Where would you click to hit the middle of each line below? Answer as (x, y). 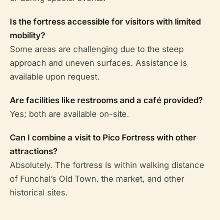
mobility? (27, 35)
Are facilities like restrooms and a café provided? (106, 100)
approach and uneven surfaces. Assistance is (98, 63)
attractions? (34, 151)
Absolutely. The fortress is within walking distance (107, 165)
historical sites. (39, 192)
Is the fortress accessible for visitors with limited (105, 21)
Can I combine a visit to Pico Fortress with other (103, 137)
